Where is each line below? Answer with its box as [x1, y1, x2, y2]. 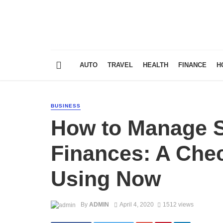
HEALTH [143, 61, 168, 69]
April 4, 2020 [119, 201, 154, 209]
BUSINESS [51, 103, 81, 109]
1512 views [162, 201, 194, 209]
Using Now [51, 166, 161, 191]
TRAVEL [108, 61, 133, 69]
